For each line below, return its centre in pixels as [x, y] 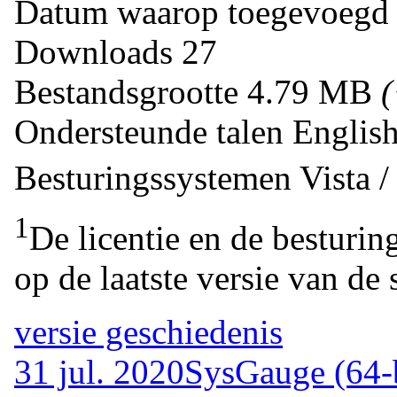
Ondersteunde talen [153, 131]
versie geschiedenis [148, 331]
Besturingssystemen [153, 177]
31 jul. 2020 [99, 371]
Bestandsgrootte [126, 91]
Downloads [98, 51]
